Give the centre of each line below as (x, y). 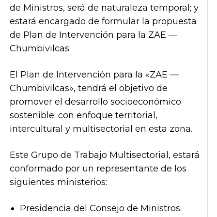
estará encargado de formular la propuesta (103, 21)
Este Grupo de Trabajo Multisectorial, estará (105, 155)
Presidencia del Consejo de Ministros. (101, 208)
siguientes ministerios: (58, 182)
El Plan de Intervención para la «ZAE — (94, 74)
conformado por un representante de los (98, 168)
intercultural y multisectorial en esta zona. (101, 129)
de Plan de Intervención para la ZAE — (93, 35)
